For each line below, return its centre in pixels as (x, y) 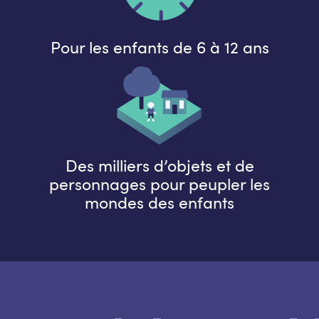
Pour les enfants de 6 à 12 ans (159, 47)
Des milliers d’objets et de (159, 166)
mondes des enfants (159, 203)
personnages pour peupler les (159, 184)
